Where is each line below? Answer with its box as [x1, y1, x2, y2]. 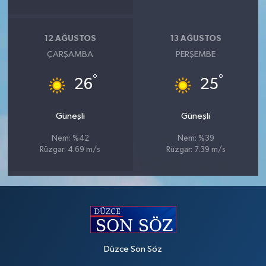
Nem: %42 [51, 135, 89, 143]
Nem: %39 [177, 135, 214, 143]
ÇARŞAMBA [47, 50, 94, 59]
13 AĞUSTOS [170, 34, 221, 43]
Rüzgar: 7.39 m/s [166, 146, 226, 154]
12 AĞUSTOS [44, 34, 96, 43]
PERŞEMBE [176, 50, 216, 59]
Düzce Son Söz [104, 245, 162, 254]
